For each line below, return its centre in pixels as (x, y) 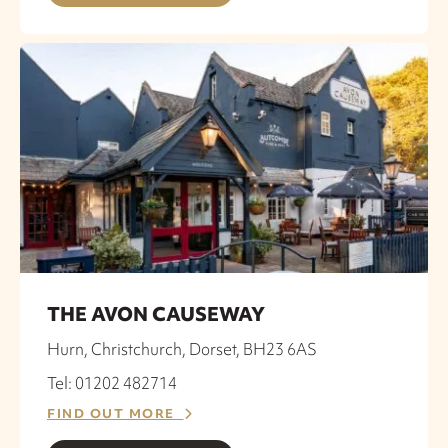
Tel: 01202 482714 (112, 382)
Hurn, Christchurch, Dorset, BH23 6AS (182, 348)
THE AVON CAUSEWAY (156, 313)
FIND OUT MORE (115, 413)
